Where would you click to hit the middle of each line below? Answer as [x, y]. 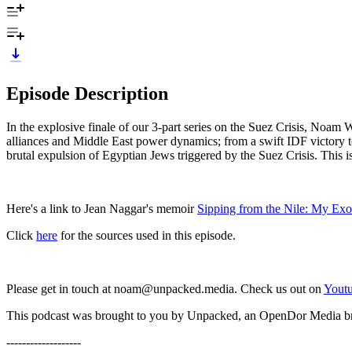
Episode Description [87, 93]
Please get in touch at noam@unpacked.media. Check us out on [165, 288]
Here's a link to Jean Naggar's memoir [102, 208]
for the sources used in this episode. [147, 235]
